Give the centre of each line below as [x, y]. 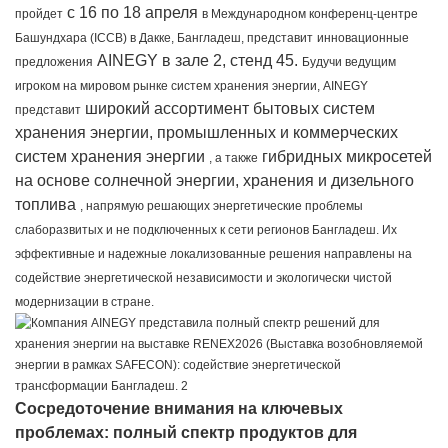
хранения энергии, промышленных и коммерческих [206, 132]
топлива [47, 204]
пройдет [39, 13]
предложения [54, 61]
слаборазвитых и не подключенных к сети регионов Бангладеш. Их [206, 229]
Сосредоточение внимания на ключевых [179, 408]
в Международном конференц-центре [310, 13]
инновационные [363, 37]
